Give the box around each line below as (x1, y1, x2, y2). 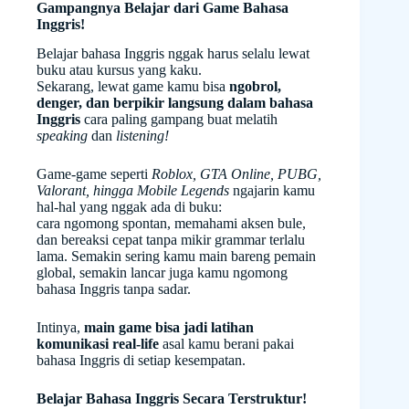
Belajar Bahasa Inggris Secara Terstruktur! (37, 391, 307, 407)
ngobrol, (229, 79, 281, 95)
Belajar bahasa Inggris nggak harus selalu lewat (37, 46, 309, 62)
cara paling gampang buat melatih (80, 111, 278, 128)
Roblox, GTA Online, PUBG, (152, 166, 321, 183)
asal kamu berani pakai (159, 336, 294, 352)
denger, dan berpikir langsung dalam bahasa (37, 95, 313, 111)
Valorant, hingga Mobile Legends (37, 183, 229, 199)
